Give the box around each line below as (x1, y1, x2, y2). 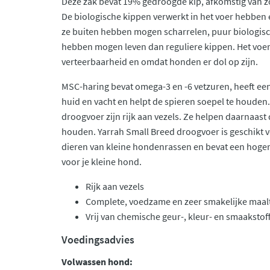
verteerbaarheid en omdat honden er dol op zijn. (61, 55, 258, 67)
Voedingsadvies (61, 233, 134, 246)
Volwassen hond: (61, 256, 133, 268)
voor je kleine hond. (61, 155, 142, 168)
